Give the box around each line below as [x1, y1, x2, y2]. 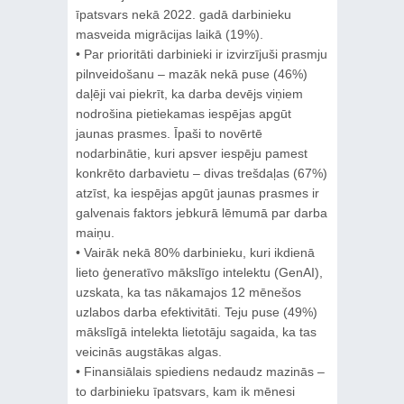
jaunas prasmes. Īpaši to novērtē [75, 125, 262, 141]
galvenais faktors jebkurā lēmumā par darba [75, 205, 327, 220]
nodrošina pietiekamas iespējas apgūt [75, 106, 291, 121]
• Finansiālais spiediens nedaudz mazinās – [75, 363, 325, 379]
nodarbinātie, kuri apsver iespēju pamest [75, 145, 308, 161]
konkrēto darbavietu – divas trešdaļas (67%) [75, 165, 327, 180]
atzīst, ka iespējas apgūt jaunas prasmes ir [75, 185, 319, 200]
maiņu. [75, 225, 115, 240]
